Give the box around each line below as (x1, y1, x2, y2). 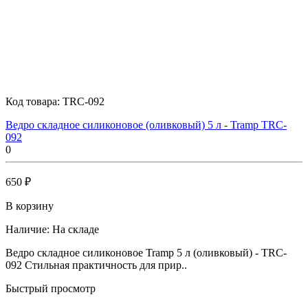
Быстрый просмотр (5, 282, 96, 294)
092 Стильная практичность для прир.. (5, 258, 187, 271)
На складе (52, 223, 99, 235)
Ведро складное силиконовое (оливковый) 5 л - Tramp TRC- (5, 118, 287, 131)
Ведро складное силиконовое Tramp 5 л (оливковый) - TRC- (5, 246, 287, 258)
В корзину (5, 199, 54, 212)
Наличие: (5, 223, 49, 235)
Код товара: (5, 95, 63, 107)
